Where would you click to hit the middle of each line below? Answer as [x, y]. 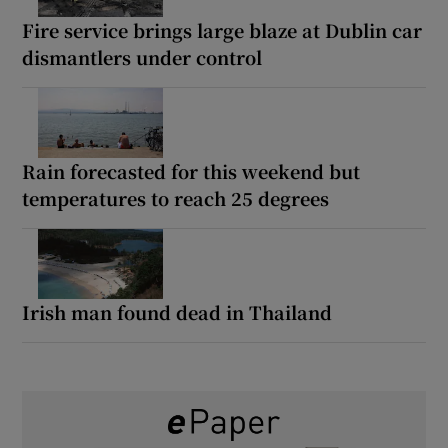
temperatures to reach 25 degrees [176, 197]
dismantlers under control [142, 56]
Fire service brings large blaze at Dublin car [222, 29]
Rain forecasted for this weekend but [191, 170]
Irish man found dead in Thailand [177, 311]
